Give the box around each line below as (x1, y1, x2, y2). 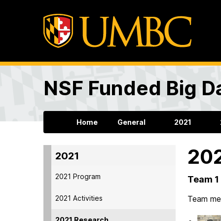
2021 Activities (55, 193, 103, 202)
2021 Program (55, 172, 101, 181)
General (117, 118, 146, 127)
